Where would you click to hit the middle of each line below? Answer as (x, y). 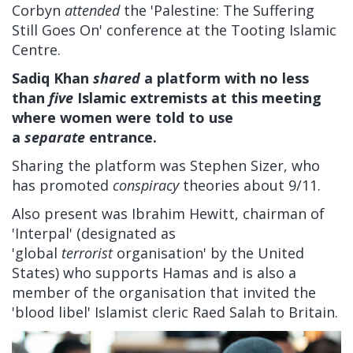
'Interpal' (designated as (94, 234)
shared (117, 78)
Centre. (36, 50)
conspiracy (146, 186)
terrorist (87, 253)
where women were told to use (123, 118)
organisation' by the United (210, 253)
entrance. (121, 137)
